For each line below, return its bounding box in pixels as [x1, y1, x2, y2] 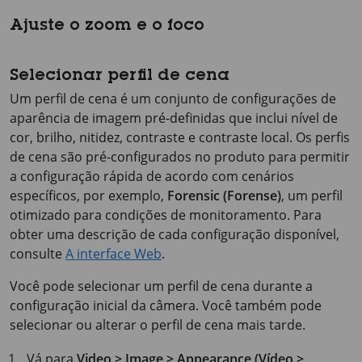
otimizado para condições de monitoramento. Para [10, 206, 322, 224]
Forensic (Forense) [167, 187, 281, 204]
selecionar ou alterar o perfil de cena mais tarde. [10, 316, 305, 334]
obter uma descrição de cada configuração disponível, [10, 225, 339, 243]
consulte [10, 245, 65, 263]
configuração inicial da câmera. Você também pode [10, 297, 322, 314]
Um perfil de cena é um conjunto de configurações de [10, 90, 336, 107]
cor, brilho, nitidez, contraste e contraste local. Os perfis [10, 128, 350, 146]
